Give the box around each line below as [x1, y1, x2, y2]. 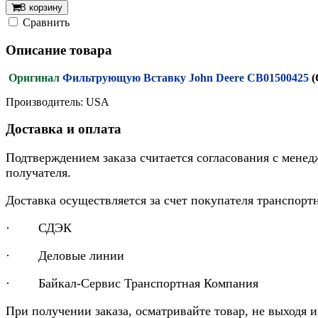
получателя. [6, 165, 71, 180]
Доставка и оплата [6, 121, 121, 137]
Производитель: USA [6, 95, 109, 108]
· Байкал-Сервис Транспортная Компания [6, 276, 258, 291]
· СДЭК [6, 221, 72, 236]
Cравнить [23, 16, 70, 29]
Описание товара [6, 43, 112, 58]
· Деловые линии [6, 248, 124, 263]
